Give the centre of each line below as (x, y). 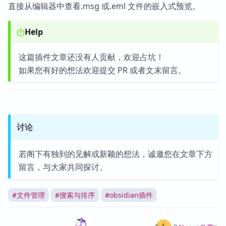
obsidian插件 (131, 195)
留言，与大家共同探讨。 (63, 167)
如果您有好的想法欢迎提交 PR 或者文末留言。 (102, 70)
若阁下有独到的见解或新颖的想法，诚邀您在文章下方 (115, 154)
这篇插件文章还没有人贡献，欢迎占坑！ (91, 57)
